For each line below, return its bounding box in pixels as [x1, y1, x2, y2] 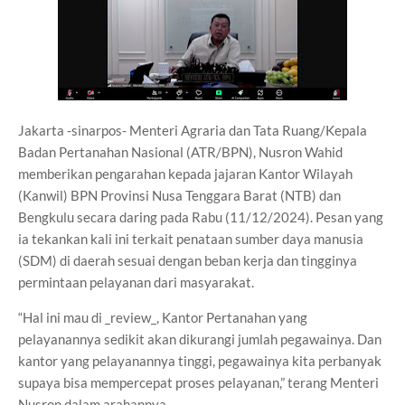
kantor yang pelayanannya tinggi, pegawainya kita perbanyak [18, 353, 381, 369]
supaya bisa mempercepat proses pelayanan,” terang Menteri [18, 374, 379, 391]
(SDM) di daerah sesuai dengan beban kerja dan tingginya [18, 252, 357, 268]
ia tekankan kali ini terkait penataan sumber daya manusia [18, 231, 363, 247]
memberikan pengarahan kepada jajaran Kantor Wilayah [18, 165, 353, 182]
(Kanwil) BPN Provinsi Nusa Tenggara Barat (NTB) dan [18, 187, 341, 203]
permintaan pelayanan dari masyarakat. [18, 274, 254, 290]
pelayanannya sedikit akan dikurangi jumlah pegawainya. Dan [18, 331, 381, 347]
